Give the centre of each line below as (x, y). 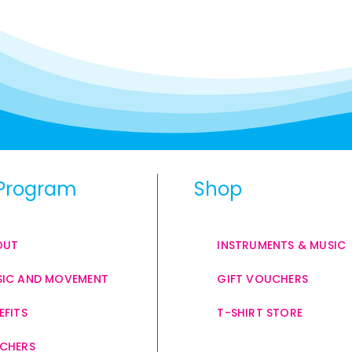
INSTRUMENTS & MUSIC (282, 245)
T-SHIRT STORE (260, 313)
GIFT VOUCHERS (263, 279)
